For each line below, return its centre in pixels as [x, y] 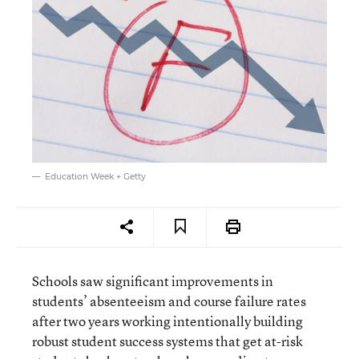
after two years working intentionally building [167, 321]
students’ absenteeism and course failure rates [169, 301]
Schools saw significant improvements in [153, 280]
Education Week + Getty [95, 176]
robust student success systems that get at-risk [167, 341]
